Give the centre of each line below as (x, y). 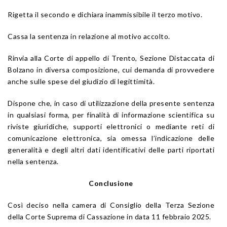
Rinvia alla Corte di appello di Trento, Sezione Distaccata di (111, 58)
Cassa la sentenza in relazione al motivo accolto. (89, 36)
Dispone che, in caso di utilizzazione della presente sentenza (111, 103)
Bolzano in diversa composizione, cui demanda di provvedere (111, 69)
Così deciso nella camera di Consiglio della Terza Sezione (111, 205)
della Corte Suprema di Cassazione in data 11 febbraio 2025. (109, 216)
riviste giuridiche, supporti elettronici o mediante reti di (111, 126)
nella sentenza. (33, 161)
